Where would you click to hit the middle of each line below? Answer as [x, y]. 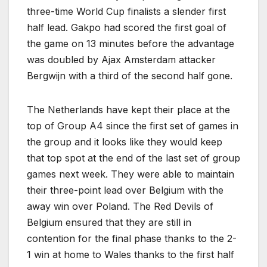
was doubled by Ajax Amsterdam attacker [121, 60]
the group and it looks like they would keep [125, 142]
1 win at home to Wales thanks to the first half [131, 255]
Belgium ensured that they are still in [109, 223]
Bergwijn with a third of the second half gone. [130, 76]
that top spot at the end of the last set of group [133, 158]
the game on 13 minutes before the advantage [131, 44]
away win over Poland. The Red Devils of [120, 207]
